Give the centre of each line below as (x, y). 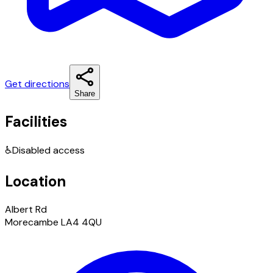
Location (35, 181)
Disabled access (48, 150)
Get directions (37, 83)
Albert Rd (26, 209)
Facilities (36, 121)
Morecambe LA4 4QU (53, 222)
